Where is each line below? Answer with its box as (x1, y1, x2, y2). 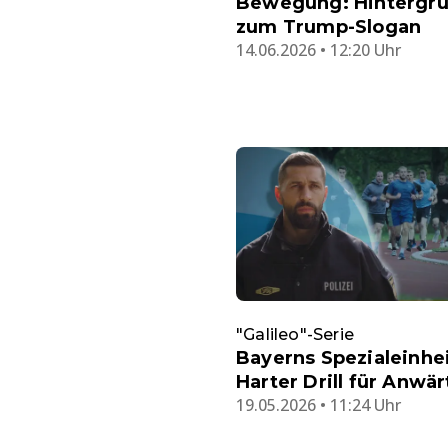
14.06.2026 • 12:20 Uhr (236, 38, 401, 61)
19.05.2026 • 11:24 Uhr (236, 394, 401, 417)
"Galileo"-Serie (236, 325, 354, 345)
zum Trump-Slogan (236, 15, 422, 38)
